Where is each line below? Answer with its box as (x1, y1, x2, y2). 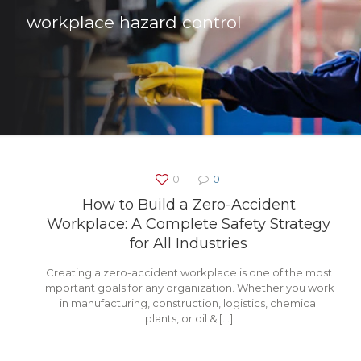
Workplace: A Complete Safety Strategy (47, 215, 330, 233)
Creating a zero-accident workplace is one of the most (45, 266, 332, 279)
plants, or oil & (144, 312, 217, 325)
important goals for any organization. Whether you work (43, 281, 334, 294)
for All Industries (130, 234, 247, 252)
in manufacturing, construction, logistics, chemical (59, 297, 318, 309)
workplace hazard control (27, 12, 242, 32)
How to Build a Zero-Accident (81, 196, 296, 214)
